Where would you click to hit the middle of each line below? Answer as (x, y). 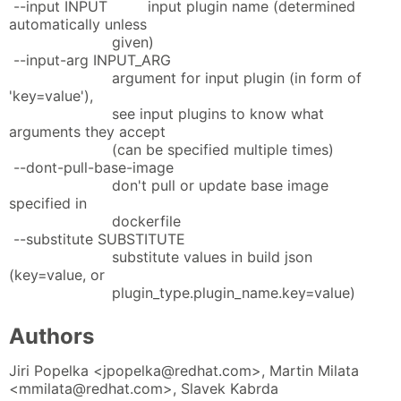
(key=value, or (57, 274)
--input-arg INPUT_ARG (90, 60)
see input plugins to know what (166, 113)
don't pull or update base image (169, 185)
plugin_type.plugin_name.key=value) (182, 292)
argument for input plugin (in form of (185, 77)
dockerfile (95, 221)
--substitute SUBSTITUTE (97, 239)
